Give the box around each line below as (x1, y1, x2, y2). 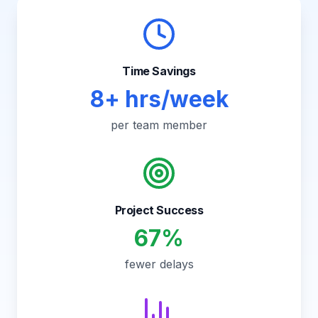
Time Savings (122, 64, 196, 78)
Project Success (114, 203, 204, 217)
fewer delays (124, 257, 194, 271)
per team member (111, 118, 207, 132)
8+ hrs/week (89, 86, 229, 113)
